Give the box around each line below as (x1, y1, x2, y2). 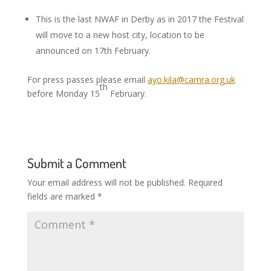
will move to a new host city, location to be (35, 29, 204, 41)
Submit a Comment (27, 154, 126, 171)
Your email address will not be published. (27, 177, 186, 188)
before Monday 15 (27, 88, 100, 99)
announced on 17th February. (35, 45, 151, 56)
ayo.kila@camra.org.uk (147, 74, 235, 85)
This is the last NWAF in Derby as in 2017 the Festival (35, 13, 244, 25)
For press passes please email (27, 74, 148, 85)
